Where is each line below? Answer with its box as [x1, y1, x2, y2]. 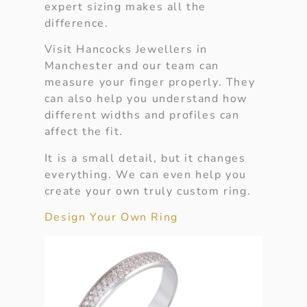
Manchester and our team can [44, 58, 219, 74]
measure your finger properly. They [44, 75, 256, 90]
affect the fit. [44, 124, 123, 140]
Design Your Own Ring [44, 210, 178, 225]
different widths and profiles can [44, 108, 240, 123]
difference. [44, 16, 109, 32]
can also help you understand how [44, 91, 247, 107]
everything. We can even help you [44, 167, 247, 182]
